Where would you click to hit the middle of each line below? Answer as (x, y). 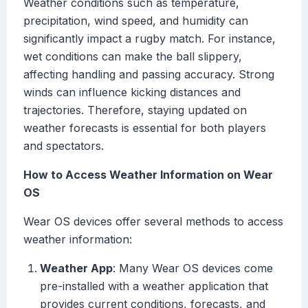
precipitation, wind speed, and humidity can (136, 21)
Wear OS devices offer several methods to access (153, 222)
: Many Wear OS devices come (193, 268)
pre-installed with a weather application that (154, 286)
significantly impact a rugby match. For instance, (150, 39)
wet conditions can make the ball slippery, (133, 57)
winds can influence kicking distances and (132, 92)
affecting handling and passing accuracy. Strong (149, 75)
